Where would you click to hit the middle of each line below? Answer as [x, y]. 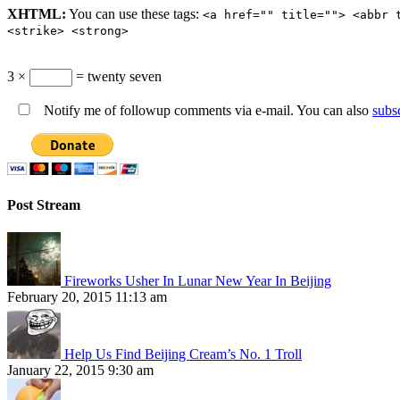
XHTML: [37, 13]
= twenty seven [117, 76]
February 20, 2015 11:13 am [87, 297]
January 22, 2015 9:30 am [80, 371]
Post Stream [44, 204]
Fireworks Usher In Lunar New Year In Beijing [198, 281]
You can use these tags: [134, 13]
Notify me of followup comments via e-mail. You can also [206, 110]
